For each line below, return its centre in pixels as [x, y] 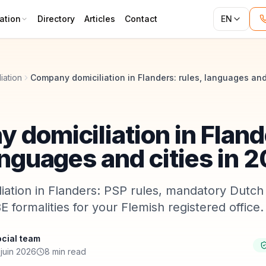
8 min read [65, 251]
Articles [100, 19]
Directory [56, 19]
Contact [141, 19]
